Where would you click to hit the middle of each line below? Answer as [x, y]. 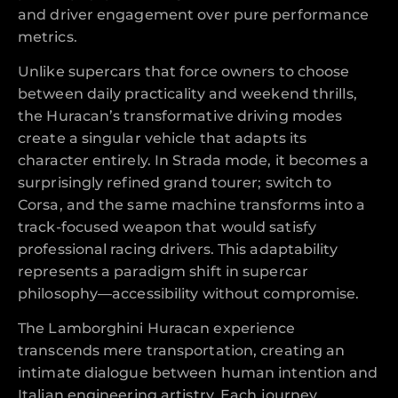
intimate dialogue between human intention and [198, 373]
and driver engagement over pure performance [194, 14]
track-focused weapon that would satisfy [167, 227]
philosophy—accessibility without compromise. [189, 294]
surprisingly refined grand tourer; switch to [175, 183]
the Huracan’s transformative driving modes [180, 116]
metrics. [48, 36]
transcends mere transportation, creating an [182, 351]
